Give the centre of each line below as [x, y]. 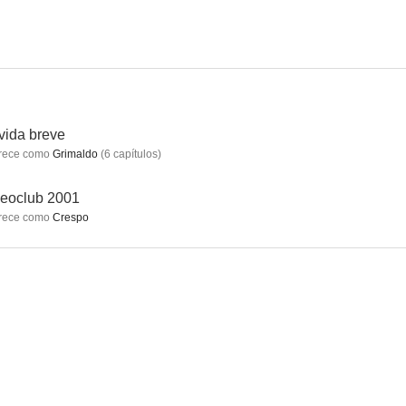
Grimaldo [74, 154]
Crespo [69, 217]
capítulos [134, 154]
